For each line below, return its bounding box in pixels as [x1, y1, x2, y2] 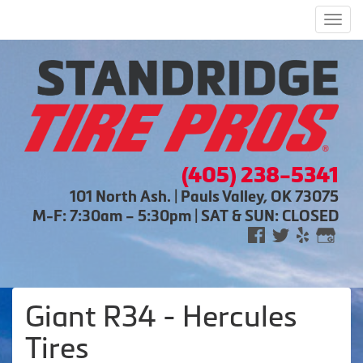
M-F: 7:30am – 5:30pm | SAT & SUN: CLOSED [32, 207, 339, 224]
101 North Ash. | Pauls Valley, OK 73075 [70, 187, 339, 205]
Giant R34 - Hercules [25, 299, 297, 333]
